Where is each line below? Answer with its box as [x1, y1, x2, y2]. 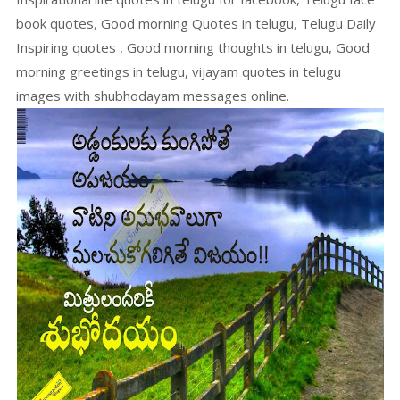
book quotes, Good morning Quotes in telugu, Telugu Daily [16, 14, 377, 32]
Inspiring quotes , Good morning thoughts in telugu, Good [16, 38, 371, 56]
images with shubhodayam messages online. [16, 87, 290, 104]
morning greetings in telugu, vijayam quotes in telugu [16, 62, 342, 80]
